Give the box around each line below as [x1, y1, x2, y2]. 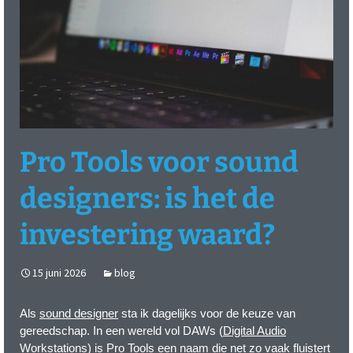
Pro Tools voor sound [20, 144, 299, 180]
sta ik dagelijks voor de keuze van [118, 306, 295, 320]
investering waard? [20, 217, 275, 252]
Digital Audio [223, 323, 286, 337]
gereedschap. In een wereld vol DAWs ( [20, 323, 223, 337]
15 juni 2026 [32, 265, 86, 280]
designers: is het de [20, 180, 275, 216]
